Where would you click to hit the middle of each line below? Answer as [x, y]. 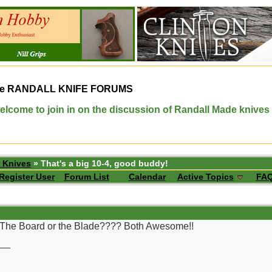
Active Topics [205, 177]
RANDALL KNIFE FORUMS [69, 89]
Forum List [87, 177]
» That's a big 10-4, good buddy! [100, 163]
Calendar [147, 177]
